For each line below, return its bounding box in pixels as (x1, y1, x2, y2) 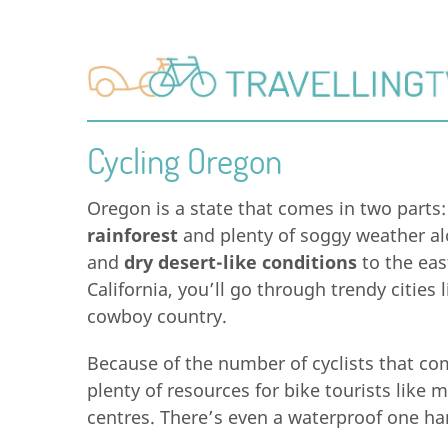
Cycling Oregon (87, 138, 282, 183)
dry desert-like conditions (124, 250, 357, 274)
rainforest (87, 223, 178, 247)
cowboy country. (87, 304, 227, 328)
